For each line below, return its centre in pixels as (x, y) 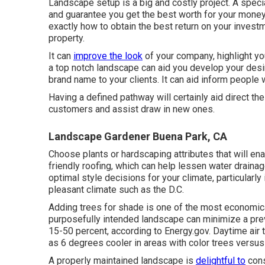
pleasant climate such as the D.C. (116, 190)
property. (67, 38)
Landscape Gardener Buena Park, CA (138, 137)
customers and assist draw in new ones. (132, 109)
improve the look (108, 56)
